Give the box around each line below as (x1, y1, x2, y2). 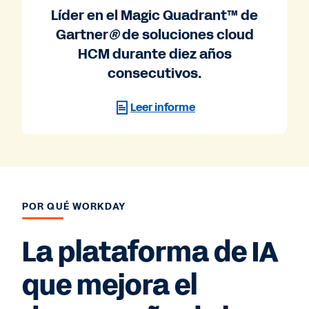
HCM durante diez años (77, 43, 232, 63)
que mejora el (22, 266, 197, 305)
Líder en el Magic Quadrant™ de (51, 5, 258, 25)
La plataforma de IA (22, 232, 279, 272)
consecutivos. (108, 63, 201, 83)
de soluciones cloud (119, 24, 254, 44)
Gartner (55, 24, 108, 44)
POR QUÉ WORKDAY (22, 199, 126, 213)
